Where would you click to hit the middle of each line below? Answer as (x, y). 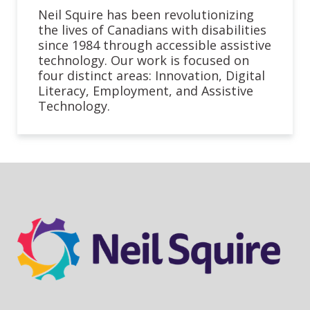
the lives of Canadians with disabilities (152, 30)
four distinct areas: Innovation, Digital (152, 75)
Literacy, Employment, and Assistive (146, 91)
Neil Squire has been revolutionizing (146, 15)
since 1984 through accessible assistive (155, 45)
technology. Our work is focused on (144, 60)
